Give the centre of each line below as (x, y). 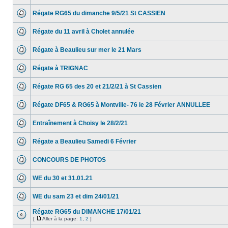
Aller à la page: (61, 219)
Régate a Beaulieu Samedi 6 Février (84, 141)
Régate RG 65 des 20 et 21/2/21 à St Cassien (97, 87)
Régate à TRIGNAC (60, 68)
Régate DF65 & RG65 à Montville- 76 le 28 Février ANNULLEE (121, 105)
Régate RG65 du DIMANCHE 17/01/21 (87, 212)
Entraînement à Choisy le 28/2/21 (80, 123)
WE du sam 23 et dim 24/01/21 (76, 196)
